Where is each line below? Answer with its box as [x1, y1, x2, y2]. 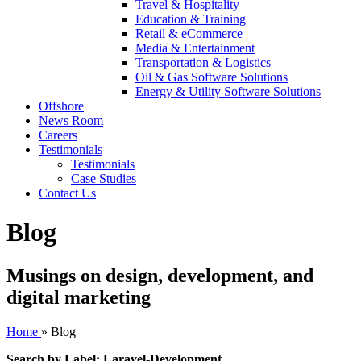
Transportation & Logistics [135, 56, 271, 69]
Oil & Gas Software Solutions [135, 70, 288, 84]
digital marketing [6, 286, 151, 308]
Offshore [39, 99, 84, 113]
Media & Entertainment [135, 41, 255, 55]
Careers [39, 128, 77, 142]
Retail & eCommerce [135, 27, 243, 40]
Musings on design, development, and [6, 264, 313, 286]
